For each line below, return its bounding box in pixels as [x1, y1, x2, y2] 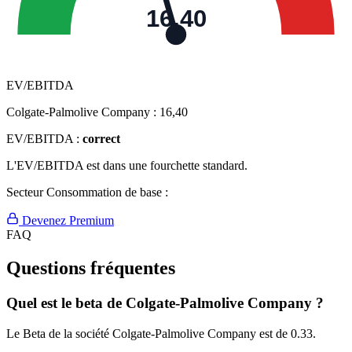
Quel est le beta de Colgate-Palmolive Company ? [6, 295, 324, 312]
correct [82, 132, 120, 146]
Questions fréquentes [6, 258, 175, 279]
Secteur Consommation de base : [6, 185, 168, 200]
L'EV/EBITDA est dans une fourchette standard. [6, 159, 247, 173]
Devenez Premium [19, 214, 114, 228]
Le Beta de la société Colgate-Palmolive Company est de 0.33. [6, 326, 316, 340]
